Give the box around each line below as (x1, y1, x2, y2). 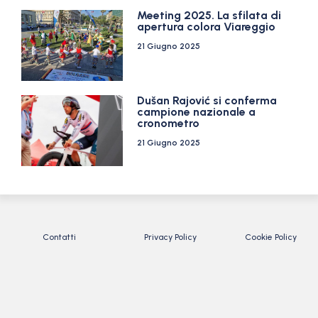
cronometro (137, 116, 200, 130)
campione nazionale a (137, 105, 256, 119)
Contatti (43, 232, 76, 242)
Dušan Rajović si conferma (137, 94, 278, 107)
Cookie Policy (245, 232, 297, 242)
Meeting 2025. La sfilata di (137, 9, 282, 22)
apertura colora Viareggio (137, 20, 276, 33)
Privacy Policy (143, 232, 197, 242)
